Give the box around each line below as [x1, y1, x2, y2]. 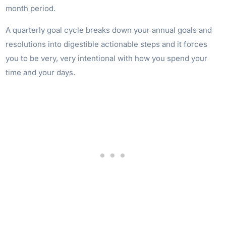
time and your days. [6, 67, 76, 77]
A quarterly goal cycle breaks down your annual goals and [6, 25, 212, 35]
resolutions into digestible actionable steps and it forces [6, 39, 208, 49]
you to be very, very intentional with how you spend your [6, 53, 208, 63]
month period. [6, 3, 56, 13]
